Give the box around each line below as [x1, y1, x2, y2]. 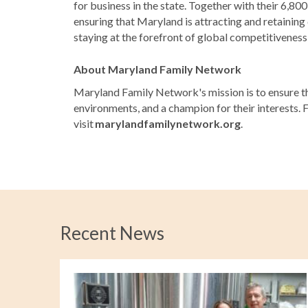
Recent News [60, 221, 164, 244]
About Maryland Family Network [74, 62, 247, 76]
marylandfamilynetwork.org [95, 116, 241, 130]
